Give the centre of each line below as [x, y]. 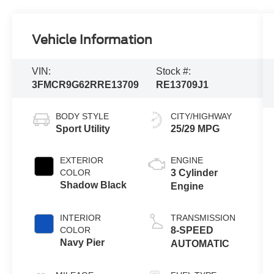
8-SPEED [192, 230]
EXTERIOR [82, 160]
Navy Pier [83, 242]
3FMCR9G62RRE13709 [86, 84]
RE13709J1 [183, 84]
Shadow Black [94, 185]
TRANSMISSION [203, 217]
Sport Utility [83, 128]
